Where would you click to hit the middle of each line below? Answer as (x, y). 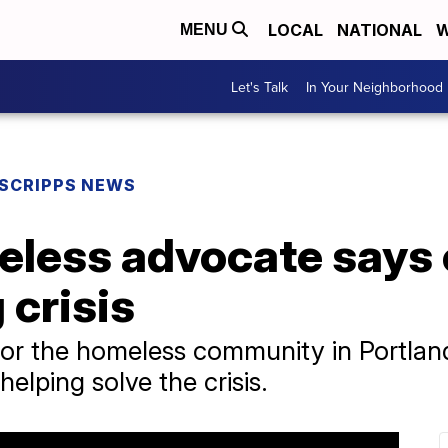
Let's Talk (259, 86)
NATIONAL (379, 30)
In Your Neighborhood (374, 86)
